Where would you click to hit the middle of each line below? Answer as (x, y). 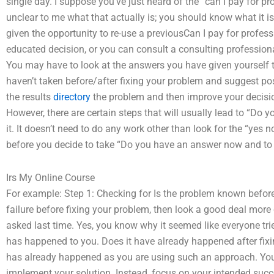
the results (30, 97)
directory (72, 97)
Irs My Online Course (50, 178)
